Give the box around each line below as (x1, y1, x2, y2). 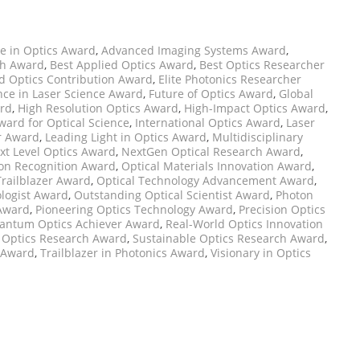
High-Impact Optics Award (184, 100, 325, 117)
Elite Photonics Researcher (158, 72, 301, 88)
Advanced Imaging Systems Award (101, 43, 286, 59)
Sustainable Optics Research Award (133, 231, 325, 247)
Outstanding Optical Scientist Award (74, 187, 270, 203)
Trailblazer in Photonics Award (40, 245, 205, 261)
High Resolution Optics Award (18, 100, 178, 117)
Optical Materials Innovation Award (121, 158, 312, 174)
